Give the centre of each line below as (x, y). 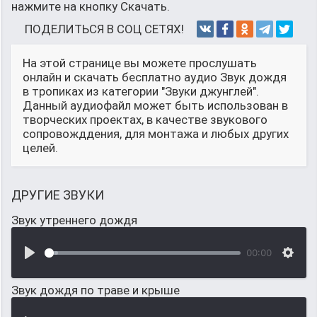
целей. (40, 148)
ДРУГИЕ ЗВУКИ (58, 195)
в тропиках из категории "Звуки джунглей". (141, 91)
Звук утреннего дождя (74, 220)
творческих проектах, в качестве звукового (145, 120)
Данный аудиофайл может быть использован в (155, 105)
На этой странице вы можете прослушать (140, 63)
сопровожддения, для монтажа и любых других (156, 134)
